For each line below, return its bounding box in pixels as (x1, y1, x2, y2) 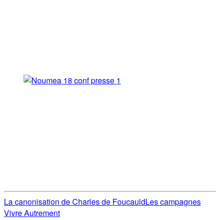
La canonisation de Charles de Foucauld (4, 196, 145, 208)
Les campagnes (145, 196, 201, 208)
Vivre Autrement (4, 207, 60, 219)
